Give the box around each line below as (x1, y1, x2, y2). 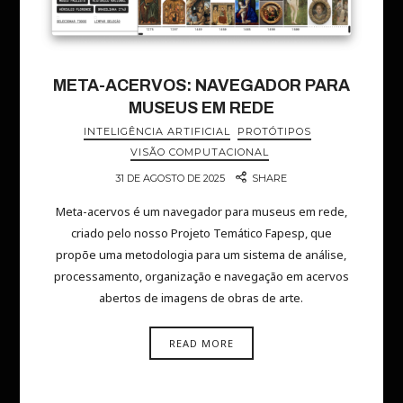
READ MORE (168, 336, 234, 350)
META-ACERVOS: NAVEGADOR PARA (52, 76, 350, 94)
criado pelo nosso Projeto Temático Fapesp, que (70, 225, 332, 242)
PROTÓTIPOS (237, 124, 311, 138)
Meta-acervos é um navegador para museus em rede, (55, 203, 347, 220)
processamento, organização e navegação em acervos (53, 268, 349, 285)
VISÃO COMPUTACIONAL (130, 145, 269, 158)
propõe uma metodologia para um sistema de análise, (56, 246, 347, 264)
